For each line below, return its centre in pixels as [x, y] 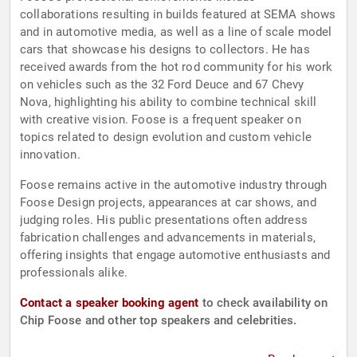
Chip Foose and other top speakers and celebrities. [159, 321]
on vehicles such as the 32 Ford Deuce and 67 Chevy [162, 85]
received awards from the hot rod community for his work [177, 67]
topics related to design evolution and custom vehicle [166, 137]
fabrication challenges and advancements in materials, [168, 238]
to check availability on [263, 303]
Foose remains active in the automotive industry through [174, 185]
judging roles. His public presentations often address [164, 220]
